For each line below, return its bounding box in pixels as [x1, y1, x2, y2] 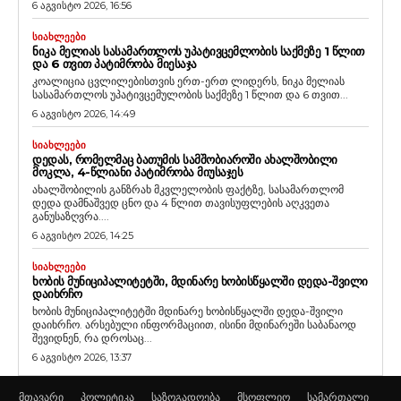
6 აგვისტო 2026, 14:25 [32, 228, 133, 242]
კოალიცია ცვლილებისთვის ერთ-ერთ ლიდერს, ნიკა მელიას [32, 73, 345, 88]
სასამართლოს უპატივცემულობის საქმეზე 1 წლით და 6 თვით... [32, 87, 348, 101]
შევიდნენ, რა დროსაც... [32, 330, 152, 345]
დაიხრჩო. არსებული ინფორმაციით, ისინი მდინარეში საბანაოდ [32, 317, 356, 331]
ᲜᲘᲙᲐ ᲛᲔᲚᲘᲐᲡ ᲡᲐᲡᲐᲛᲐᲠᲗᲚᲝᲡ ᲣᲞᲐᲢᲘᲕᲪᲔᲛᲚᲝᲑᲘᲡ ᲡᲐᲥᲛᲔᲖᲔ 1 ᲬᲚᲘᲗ [32, 43, 364, 58]
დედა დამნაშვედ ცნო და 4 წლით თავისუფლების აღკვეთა [32, 195, 329, 209]
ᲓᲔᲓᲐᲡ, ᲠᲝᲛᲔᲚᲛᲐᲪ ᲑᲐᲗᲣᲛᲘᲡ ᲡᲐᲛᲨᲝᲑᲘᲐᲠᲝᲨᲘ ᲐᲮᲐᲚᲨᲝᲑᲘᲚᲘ [32, 151, 337, 166]
